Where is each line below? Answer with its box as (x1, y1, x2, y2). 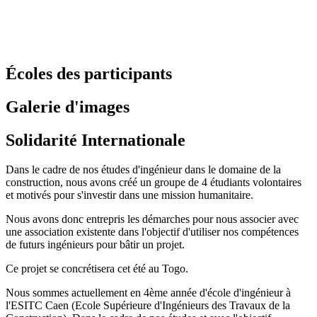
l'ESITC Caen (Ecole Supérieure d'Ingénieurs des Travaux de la (6, 299, 290, 312)
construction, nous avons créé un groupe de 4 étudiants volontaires (6, 176, 301, 189)
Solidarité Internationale (6, 130, 185, 149)
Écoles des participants (6, 64, 172, 83)
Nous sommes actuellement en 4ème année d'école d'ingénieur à (6, 287, 291, 299)
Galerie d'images (6, 97, 129, 116)
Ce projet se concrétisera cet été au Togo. (6, 263, 188, 275)
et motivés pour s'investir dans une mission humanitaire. (6, 189, 253, 202)
